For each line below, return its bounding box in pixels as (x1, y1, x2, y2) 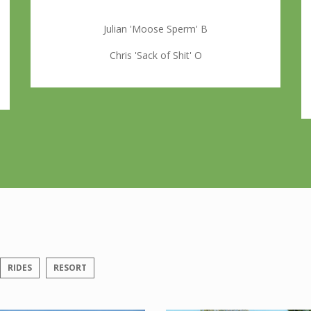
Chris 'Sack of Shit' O (109, 49, 202, 62)
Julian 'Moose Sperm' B (103, 22, 208, 36)
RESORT (53, 262, 87, 274)
